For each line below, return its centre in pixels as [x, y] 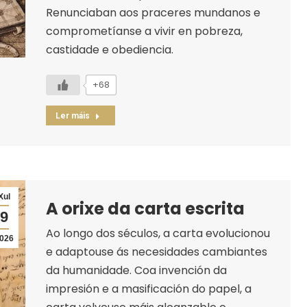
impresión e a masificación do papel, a [148, 288]
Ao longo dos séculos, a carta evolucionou [158, 233]
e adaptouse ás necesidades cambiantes [156, 251]
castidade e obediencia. [109, 49]
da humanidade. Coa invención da [136, 270]
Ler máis [72, 115]
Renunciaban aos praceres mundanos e [153, 12]
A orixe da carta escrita [145, 208]
